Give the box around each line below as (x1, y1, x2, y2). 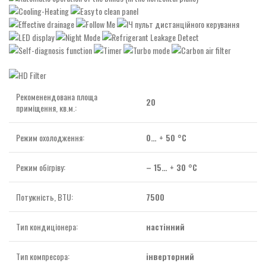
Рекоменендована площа (16, 90, 97, 103)
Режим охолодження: (16, 131, 84, 144)
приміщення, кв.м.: (16, 101, 77, 114)
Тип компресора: (16, 249, 69, 262)
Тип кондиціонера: (16, 220, 78, 233)
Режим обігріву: (16, 160, 65, 173)
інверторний (146, 249, 194, 262)
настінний (146, 220, 185, 233)
